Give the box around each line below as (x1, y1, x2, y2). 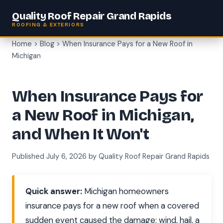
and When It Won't (12, 124, 149, 144)
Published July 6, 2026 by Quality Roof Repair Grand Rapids (12, 151, 210, 161)
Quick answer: (25, 186, 82, 197)
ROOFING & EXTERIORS (12, 21, 85, 28)
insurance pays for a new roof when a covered (25, 200, 199, 212)
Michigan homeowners (82, 186, 169, 197)
